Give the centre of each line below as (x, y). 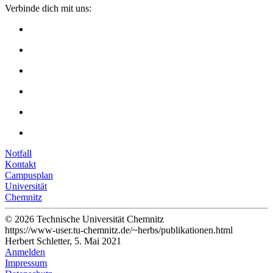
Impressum (26, 263)
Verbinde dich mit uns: (48, 9)
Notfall (18, 154)
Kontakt (20, 165)
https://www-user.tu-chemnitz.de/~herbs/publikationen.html (119, 230)
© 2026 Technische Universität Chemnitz (84, 219)
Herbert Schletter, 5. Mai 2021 (63, 241)
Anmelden (25, 252)
